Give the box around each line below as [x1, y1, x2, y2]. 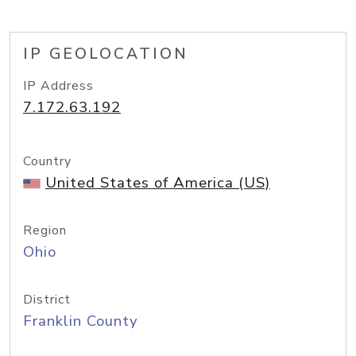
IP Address [23, 77, 94, 95]
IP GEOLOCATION [23, 44, 188, 64]
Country [23, 153, 72, 170]
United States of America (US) [45, 172, 270, 193]
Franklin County [23, 311, 138, 331]
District [23, 291, 71, 308]
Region [23, 222, 67, 239]
